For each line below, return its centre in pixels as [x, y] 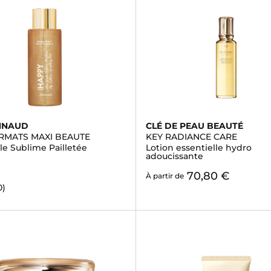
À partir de [165, 176]
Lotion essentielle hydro [198, 148]
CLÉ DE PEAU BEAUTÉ [194, 126]
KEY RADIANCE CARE [191, 137]
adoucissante [174, 156]
